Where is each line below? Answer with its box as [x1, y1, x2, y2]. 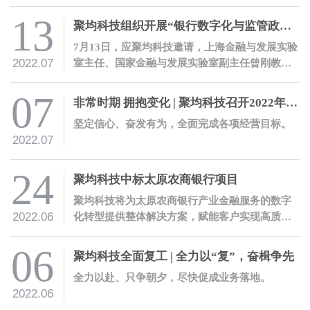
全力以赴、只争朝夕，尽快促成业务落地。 [73, 271, 271, 283]
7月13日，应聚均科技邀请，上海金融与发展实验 [73, 41, 298, 53]
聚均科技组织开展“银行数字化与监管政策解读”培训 [280, 19, 291, 33]
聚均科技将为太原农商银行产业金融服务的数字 [73, 194, 291, 206]
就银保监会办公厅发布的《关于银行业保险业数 [73, 73, 291, 85]
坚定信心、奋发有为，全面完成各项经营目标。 [73, 118, 291, 130]
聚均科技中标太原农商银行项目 [73, 172, 238, 186]
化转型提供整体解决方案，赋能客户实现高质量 [73, 210, 291, 222]
